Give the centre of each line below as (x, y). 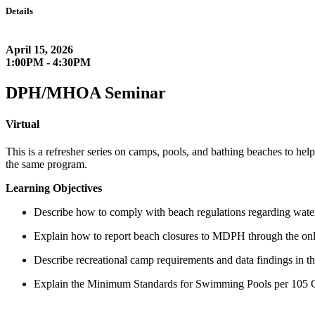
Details (19, 11)
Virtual (22, 124)
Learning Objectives (54, 188)
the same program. (49, 164)
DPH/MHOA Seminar (86, 93)
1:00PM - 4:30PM (48, 63)
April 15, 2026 (39, 50)
